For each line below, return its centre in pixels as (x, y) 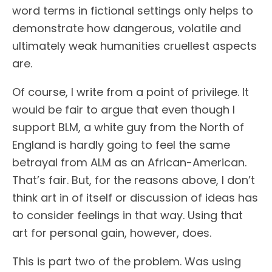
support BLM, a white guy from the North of (128, 127)
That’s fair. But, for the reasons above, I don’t (134, 180)
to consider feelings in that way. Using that (127, 215)
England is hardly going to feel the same (121, 145)
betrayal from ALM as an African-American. (129, 162)
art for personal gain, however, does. (112, 233)
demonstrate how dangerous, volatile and (127, 28)
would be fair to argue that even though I (124, 110)
